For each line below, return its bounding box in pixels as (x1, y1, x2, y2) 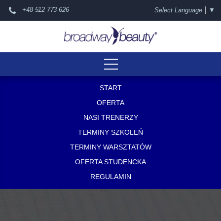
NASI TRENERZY (83, 113, 138, 121)
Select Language (154, 6, 202, 14)
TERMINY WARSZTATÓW (70, 143, 151, 151)
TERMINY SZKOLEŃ (78, 128, 143, 136)
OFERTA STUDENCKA (75, 158, 146, 166)
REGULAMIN (90, 173, 131, 181)
